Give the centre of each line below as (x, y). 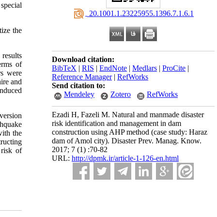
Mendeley (79, 94)
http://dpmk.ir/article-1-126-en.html (125, 158)
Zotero (121, 94)
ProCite (174, 68)
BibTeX (64, 68)
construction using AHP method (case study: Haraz (130, 132)
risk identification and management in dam (116, 123)
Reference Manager (82, 77)
